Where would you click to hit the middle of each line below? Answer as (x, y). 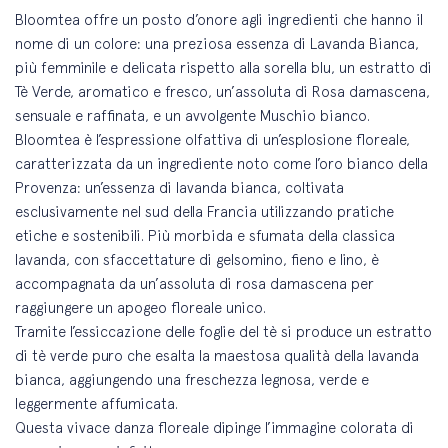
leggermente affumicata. (97, 404)
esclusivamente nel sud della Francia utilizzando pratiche (205, 212)
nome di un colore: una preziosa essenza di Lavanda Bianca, (217, 44)
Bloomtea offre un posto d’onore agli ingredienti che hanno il (219, 20)
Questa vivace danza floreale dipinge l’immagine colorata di (215, 428)
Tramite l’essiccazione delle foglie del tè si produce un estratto (224, 332)
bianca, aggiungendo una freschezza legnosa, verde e (192, 380)
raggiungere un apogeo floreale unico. (141, 308)
